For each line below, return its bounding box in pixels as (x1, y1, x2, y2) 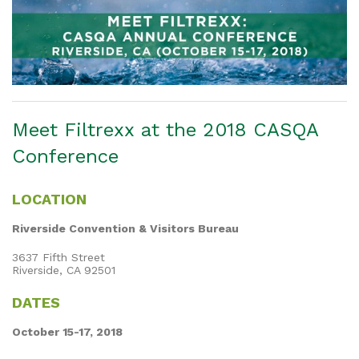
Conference (12, 144, 119, 167)
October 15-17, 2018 (12, 325, 123, 338)
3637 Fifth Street (12, 250, 105, 264)
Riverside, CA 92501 (12, 263, 115, 276)
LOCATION (12, 190, 87, 208)
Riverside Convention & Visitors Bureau (12, 221, 239, 235)
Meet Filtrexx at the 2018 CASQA (12, 118, 318, 141)
